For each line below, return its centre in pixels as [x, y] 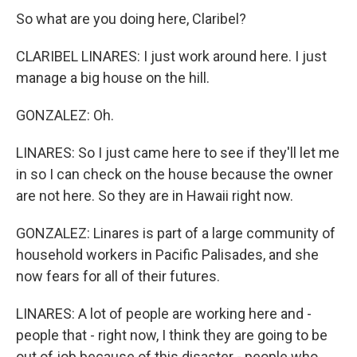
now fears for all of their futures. [118, 276]
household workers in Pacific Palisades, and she [167, 255]
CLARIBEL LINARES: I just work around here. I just [171, 56]
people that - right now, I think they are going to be [172, 335]
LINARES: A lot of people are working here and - [164, 314]
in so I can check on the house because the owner [175, 174]
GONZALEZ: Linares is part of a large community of [176, 233]
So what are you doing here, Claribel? [131, 19]
